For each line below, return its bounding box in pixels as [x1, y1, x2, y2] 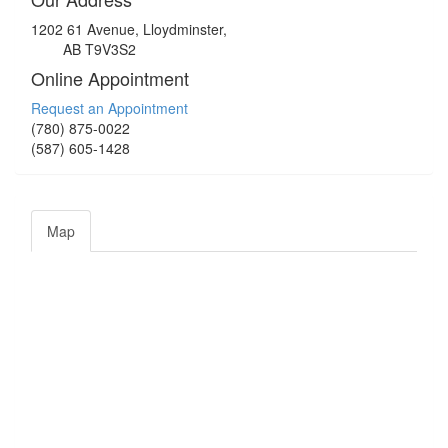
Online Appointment [31, 65, 189, 92]
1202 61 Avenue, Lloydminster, [31, 19, 227, 40]
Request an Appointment [31, 98, 188, 119]
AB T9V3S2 [31, 39, 136, 60]
